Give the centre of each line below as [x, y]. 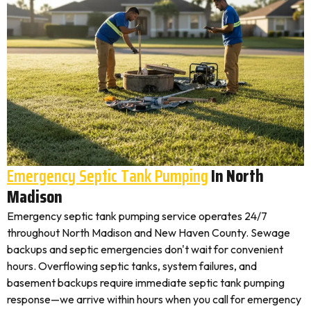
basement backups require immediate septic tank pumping [146, 283]
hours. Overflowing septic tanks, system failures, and [132, 266]
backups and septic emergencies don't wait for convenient [145, 249]
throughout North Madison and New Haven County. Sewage [149, 233]
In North [236, 176]
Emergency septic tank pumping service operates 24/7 [137, 216]
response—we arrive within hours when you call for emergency [154, 299]
